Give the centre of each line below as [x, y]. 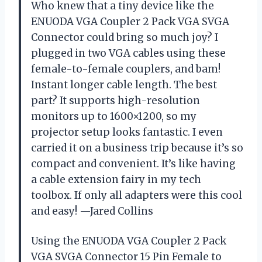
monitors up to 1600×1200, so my [114, 116]
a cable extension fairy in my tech [116, 179]
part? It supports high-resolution [116, 100]
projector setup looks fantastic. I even [127, 132]
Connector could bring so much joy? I [125, 37]
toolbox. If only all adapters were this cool [137, 195]
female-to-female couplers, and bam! [126, 69]
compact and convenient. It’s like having [133, 163]
